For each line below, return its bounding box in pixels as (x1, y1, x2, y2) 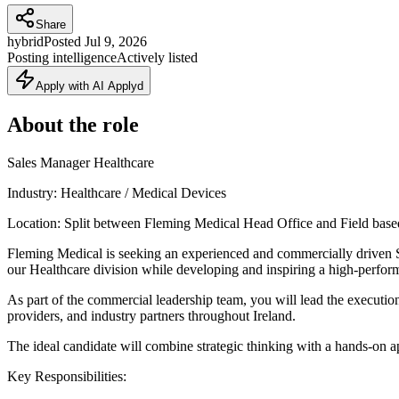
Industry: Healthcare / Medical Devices (7, 184, 226, 200)
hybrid (7, 33, 44, 49)
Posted (44, 33, 81, 49)
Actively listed (117, 49, 198, 65)
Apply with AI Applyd (36, 78, 143, 93)
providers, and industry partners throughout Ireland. (7, 307, 296, 323)
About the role (7, 112, 139, 136)
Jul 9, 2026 (85, 33, 147, 49)
